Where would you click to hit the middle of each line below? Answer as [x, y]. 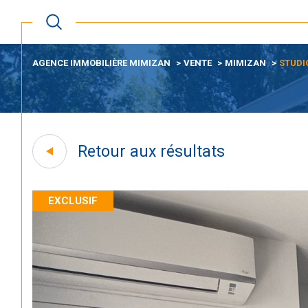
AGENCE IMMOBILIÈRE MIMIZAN [102, 63]
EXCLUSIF [73, 200]
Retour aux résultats [151, 151]
